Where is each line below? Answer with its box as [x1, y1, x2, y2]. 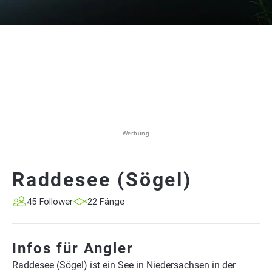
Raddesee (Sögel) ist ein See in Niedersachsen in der [12, 259, 236, 271]
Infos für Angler [12, 240, 134, 257]
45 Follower [27, 196, 73, 206]
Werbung [122, 129, 150, 137]
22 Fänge [87, 196, 124, 206]
